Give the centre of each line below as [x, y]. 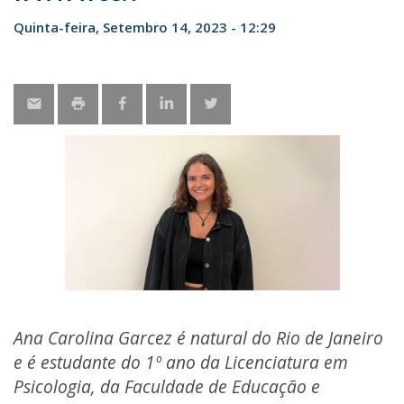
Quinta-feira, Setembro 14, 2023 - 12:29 [145, 27]
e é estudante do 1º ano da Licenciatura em [181, 362]
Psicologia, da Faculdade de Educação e [167, 386]
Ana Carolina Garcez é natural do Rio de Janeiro [198, 337]
